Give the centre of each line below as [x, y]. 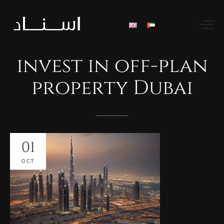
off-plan [161, 66]
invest [49, 66]
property [79, 88]
